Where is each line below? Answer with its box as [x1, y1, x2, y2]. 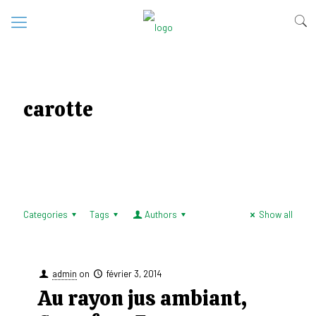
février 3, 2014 [107, 268, 162, 279]
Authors [144, 209, 177, 220]
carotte [23, 96, 93, 123]
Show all [259, 209, 293, 220]
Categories [23, 209, 68, 220]
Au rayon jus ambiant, [37, 285, 247, 312]
